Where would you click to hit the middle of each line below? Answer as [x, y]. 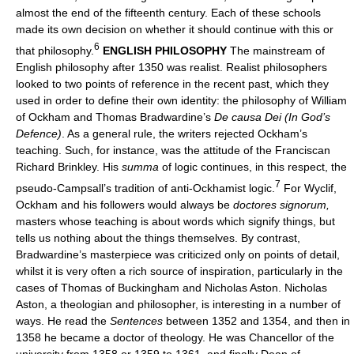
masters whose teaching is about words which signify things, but [175, 221]
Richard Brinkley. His [69, 166]
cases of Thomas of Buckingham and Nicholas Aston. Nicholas [171, 287]
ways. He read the [63, 320]
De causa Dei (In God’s [272, 117]
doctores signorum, [281, 204]
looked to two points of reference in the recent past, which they [172, 83]
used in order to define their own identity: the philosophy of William [181, 100]
